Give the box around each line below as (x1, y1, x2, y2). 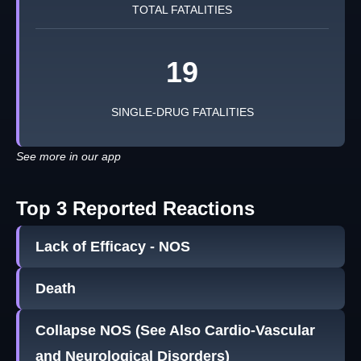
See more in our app (16, 150, 121, 164)
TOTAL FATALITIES (132, 3, 232, 17)
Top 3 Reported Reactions (16, 197, 255, 220)
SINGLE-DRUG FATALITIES (110, 106, 254, 119)
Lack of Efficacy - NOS (35, 239, 190, 255)
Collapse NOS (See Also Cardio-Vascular (35, 322, 315, 339)
